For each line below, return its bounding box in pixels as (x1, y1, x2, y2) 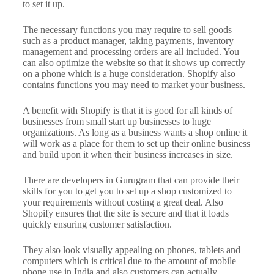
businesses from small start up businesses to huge (22, 116, 211, 127)
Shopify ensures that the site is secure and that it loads (22, 208, 229, 219)
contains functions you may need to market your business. (22, 80, 245, 91)
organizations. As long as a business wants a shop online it (22, 127, 247, 138)
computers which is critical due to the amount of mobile (22, 256, 236, 267)
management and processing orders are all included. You (22, 46, 239, 57)
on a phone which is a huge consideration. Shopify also (22, 68, 235, 80)
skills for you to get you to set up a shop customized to (22, 186, 232, 197)
